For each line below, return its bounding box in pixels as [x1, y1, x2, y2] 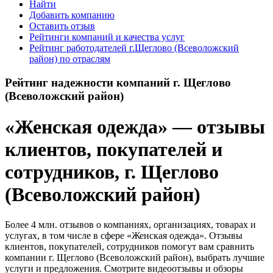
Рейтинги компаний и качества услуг [29, 32, 185, 42]
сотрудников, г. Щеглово [5, 161, 219, 183]
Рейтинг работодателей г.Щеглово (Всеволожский [29, 43, 239, 53]
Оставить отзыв [29, 21, 95, 31]
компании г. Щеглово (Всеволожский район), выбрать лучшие [5, 252, 264, 263]
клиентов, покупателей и [5, 138, 222, 161]
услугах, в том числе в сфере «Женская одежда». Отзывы [5, 230, 243, 241]
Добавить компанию [29, 10, 115, 20]
